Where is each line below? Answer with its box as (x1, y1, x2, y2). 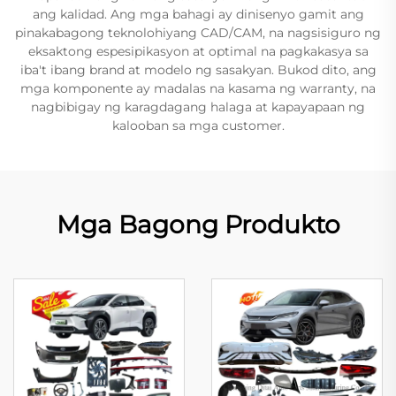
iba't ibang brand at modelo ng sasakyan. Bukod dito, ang (19, 62, 377, 78)
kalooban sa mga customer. (111, 118, 285, 133)
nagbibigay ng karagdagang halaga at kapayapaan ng (31, 99, 365, 115)
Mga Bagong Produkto (56, 209, 340, 240)
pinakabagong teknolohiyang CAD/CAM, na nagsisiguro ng (15, 25, 381, 41)
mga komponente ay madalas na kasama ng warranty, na (20, 80, 376, 96)
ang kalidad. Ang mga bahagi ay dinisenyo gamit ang (32, 6, 364, 22)
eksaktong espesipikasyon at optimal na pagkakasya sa (27, 43, 369, 59)
